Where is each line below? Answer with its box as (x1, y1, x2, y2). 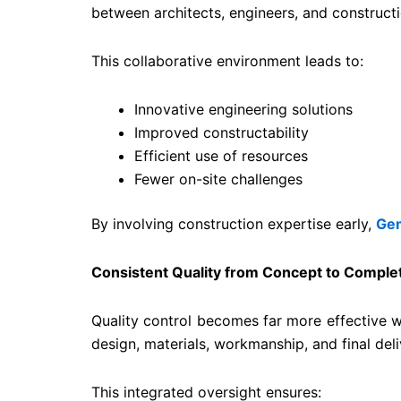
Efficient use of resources (134, 147, 308, 166)
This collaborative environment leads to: (91, 52, 363, 71)
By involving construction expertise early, (91, 215, 376, 234)
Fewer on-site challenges (134, 170, 303, 189)
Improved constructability (134, 124, 309, 142)
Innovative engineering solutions (134, 100, 353, 119)
